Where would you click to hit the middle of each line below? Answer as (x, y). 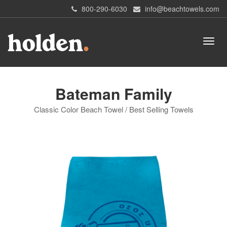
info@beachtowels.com (182, 9)
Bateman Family (113, 94)
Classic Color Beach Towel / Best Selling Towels (113, 109)
